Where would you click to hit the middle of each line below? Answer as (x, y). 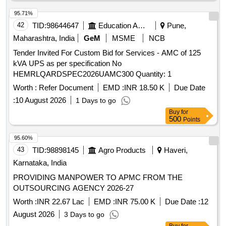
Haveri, (175, 150)
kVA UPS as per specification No (67, 64)
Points (192, 120)
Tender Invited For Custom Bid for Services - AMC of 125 (107, 53)
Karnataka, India (40, 163)
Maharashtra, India (44, 38)
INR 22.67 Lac (61, 202)
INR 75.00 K (135, 202)
